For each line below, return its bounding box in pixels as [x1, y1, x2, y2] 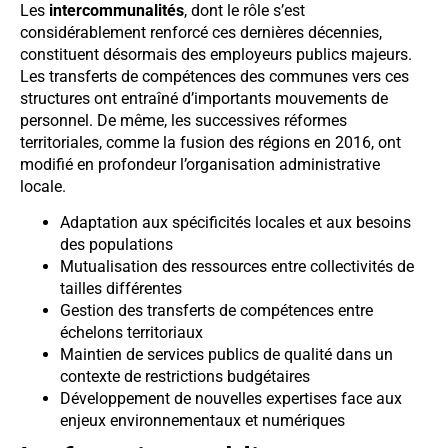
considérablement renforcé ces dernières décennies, [20, 22, 382, 42]
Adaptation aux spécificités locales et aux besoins [60, 213, 411, 233]
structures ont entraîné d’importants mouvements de [20, 88, 388, 108]
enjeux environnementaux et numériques [60, 411, 345, 431]
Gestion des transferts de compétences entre [60, 301, 373, 321]
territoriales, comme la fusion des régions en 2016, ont [20, 132, 401, 152]
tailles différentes [60, 279, 182, 299]
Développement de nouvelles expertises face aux [60, 389, 402, 409]
